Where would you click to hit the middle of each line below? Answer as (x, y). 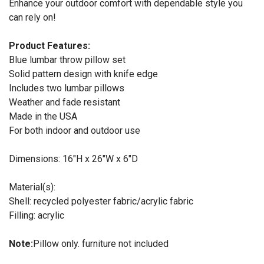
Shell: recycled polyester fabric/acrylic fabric (101, 202)
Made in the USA (43, 117)
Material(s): (32, 187)
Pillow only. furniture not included (101, 244)
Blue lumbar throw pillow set (67, 60)
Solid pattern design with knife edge (83, 74)
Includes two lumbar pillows (67, 88)
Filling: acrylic (37, 216)
